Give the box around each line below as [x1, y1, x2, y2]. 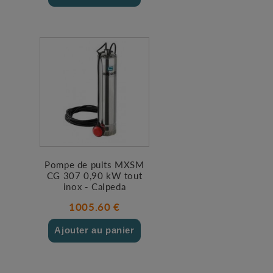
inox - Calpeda [63, 180, 126, 193]
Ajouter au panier [54, 225, 135, 236]
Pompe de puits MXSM [44, 158, 144, 171]
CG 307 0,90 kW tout [46, 169, 143, 182]
